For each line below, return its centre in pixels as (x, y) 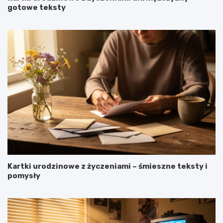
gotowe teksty (37, 8)
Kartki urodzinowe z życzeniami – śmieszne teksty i (108, 167)
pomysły (24, 176)
